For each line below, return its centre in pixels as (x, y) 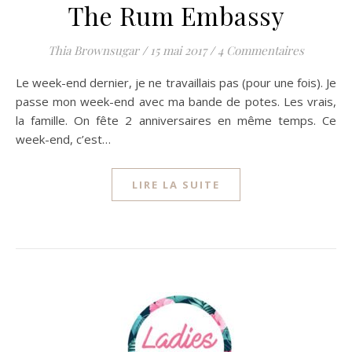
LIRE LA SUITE (176, 185)
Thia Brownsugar (93, 50)
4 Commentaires (261, 50)
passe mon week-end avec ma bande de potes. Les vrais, (176, 101)
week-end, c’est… (63, 139)
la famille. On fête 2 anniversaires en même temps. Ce (176, 120)
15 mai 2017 (178, 50)
